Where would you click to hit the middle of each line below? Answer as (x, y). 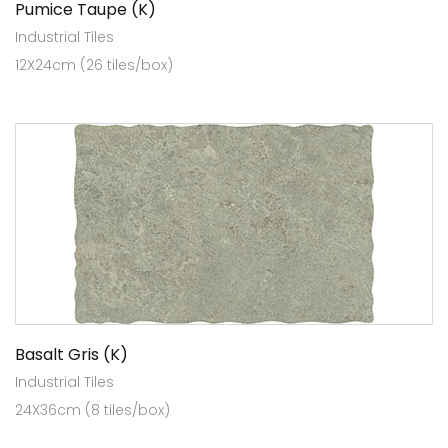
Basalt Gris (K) (71, 354)
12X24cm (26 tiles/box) (94, 64)
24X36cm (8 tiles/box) (92, 409)
